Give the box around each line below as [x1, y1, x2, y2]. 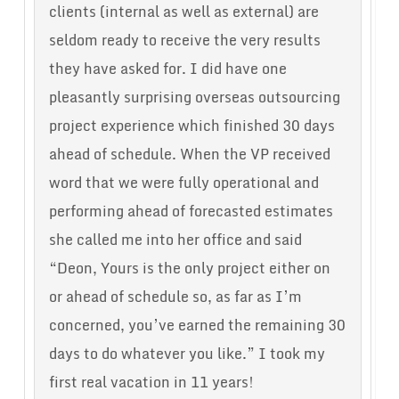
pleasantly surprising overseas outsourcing [48, 85, 340, 110]
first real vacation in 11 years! [48, 370, 254, 395]
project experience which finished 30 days [48, 114, 335, 138]
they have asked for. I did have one [48, 57, 287, 81]
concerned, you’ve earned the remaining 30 [48, 313, 346, 338]
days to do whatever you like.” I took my [48, 342, 325, 366]
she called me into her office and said [48, 228, 302, 252]
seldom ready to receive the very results [48, 28, 321, 53]
